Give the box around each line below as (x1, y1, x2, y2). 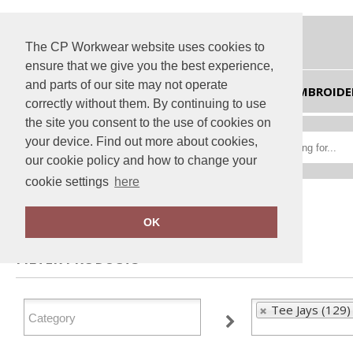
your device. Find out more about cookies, (25, 135, 258, 148)
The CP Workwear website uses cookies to (25, 40, 265, 54)
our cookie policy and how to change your (25, 154, 257, 167)
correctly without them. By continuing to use (25, 97, 266, 110)
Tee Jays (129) (271, 302, 351, 318)
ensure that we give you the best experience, (25, 59, 273, 72)
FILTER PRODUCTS (16, 250, 139, 268)
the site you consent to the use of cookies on (25, 116, 271, 129)
